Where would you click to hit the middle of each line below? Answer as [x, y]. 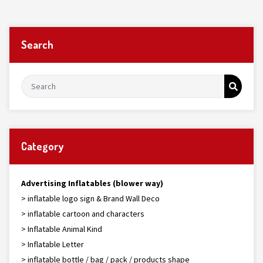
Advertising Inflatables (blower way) [92, 183]
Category [42, 146]
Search [37, 45]
